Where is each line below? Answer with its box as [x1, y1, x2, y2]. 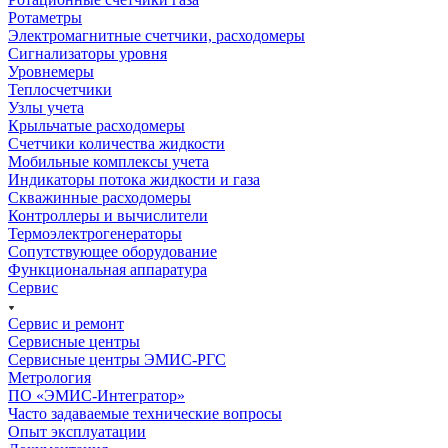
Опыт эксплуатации [8, 422, 146, 440]
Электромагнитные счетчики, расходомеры [8, 26, 305, 44]
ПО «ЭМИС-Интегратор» [8, 386, 185, 404]
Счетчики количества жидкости [8, 134, 225, 152]
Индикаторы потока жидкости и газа [8, 170, 260, 188]
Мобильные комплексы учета [8, 152, 209, 170]
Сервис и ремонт [8, 314, 124, 332]
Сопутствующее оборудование [8, 242, 217, 260]
